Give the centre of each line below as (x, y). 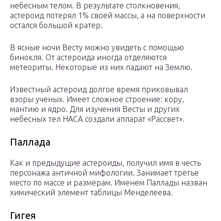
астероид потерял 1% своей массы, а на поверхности (108, 16)
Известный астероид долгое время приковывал (99, 90)
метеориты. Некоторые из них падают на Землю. (101, 67)
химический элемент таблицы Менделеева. (91, 193)
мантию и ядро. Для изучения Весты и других (95, 109)
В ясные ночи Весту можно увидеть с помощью (97, 48)
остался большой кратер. (56, 25)
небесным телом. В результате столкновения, (95, 6)
